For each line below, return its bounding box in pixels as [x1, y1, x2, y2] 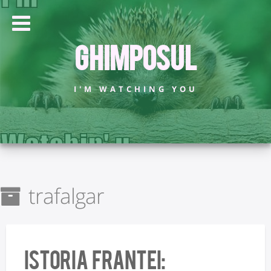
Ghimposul [74, 38, 197, 74]
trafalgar [21, 181, 104, 210]
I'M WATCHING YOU [73, 83, 198, 94]
